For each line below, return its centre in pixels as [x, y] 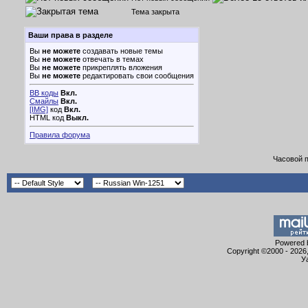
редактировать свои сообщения [137, 76]
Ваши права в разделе [70, 35]
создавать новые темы [122, 51]
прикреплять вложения [121, 67]
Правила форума [60, 135]
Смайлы [44, 101]
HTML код [48, 118]
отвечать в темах [112, 59]
